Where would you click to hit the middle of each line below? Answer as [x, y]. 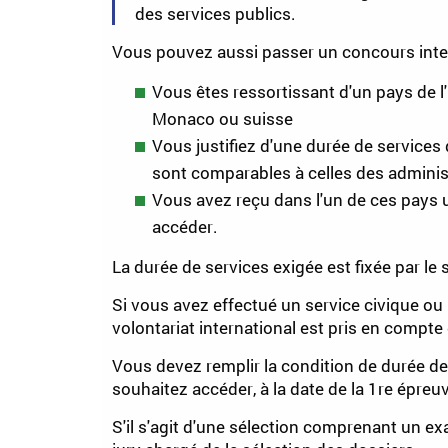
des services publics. [215, 13]
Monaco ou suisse [222, 118]
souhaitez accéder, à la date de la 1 [245, 388]
